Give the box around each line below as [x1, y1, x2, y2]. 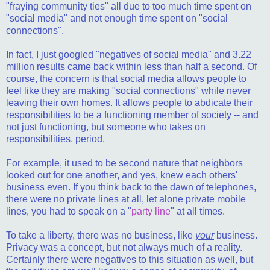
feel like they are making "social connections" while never [6, 85, 251, 96]
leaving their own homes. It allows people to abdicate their [6, 97, 253, 108]
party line [131, 206, 171, 216]
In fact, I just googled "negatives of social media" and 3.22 [6, 49, 251, 60]
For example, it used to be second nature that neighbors [6, 157, 243, 168]
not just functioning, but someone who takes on [6, 121, 206, 132]
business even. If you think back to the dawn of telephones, [6, 181, 256, 192]
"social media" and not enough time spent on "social [6, 13, 228, 24]
